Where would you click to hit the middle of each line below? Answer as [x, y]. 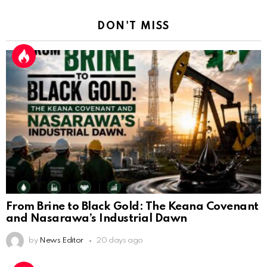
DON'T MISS [133, 27]
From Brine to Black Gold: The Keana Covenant [132, 207]
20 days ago [119, 241]
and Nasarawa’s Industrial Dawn [97, 219]
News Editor [61, 241]
